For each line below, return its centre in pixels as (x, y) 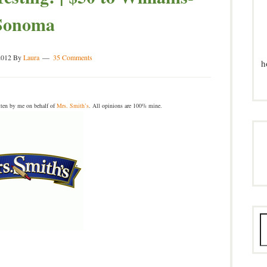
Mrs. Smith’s (72, 106)
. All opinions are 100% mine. (125, 106)
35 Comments (72, 58)
